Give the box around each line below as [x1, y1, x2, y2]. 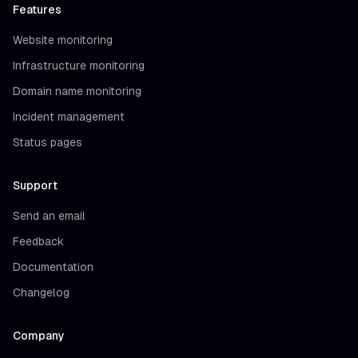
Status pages [13, 135, 82, 149]
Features [13, 2, 62, 16]
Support [13, 178, 58, 192]
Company [13, 328, 65, 342]
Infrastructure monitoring [13, 58, 145, 72]
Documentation [13, 260, 93, 273]
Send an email [13, 209, 86, 222]
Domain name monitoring [13, 84, 141, 97]
